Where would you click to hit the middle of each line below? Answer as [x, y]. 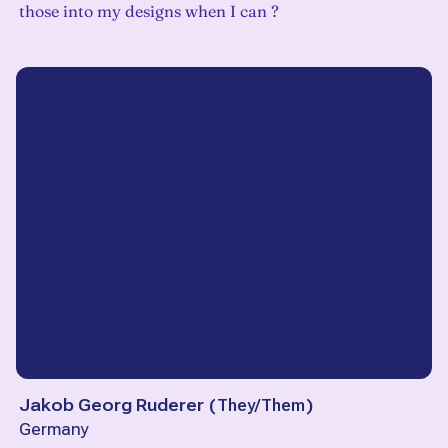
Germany [54, 430]
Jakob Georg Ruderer [111, 405]
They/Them [261, 405]
